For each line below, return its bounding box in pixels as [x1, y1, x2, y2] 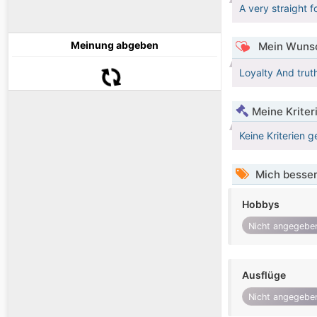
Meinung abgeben [71, 39, 158, 52]
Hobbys [242, 198, 279, 211]
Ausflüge [242, 269, 286, 282]
